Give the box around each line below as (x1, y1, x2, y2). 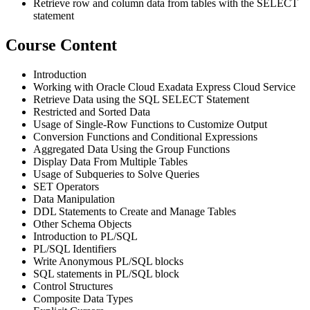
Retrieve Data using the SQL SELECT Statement (33, 93, 249, 105)
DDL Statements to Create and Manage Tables (33, 205, 236, 217)
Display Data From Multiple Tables (33, 155, 188, 167)
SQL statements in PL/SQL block (33, 267, 179, 280)
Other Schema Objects (33, 217, 131, 230)
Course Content (6, 35, 117, 54)
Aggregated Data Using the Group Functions (33, 143, 230, 155)
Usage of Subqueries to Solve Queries (33, 167, 199, 180)
